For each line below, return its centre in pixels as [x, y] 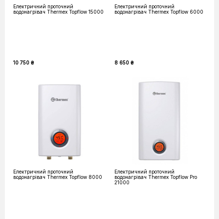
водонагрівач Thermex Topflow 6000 [159, 12]
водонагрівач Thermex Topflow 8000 [58, 177]
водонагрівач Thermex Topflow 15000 [58, 12]
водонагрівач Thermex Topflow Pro [156, 177]
